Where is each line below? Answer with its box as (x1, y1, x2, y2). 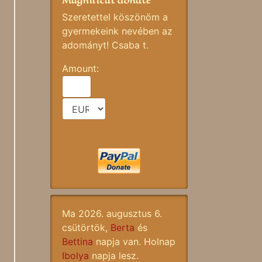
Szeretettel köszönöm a (62, 11, 168, 23)
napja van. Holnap (93, 236, 175, 247)
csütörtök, (62, 222, 111, 233)
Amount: (62, 63, 102, 74)
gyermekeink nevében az (62, 25, 173, 37)
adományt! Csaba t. (62, 39, 149, 51)
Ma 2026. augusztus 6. (62, 208, 162, 219)
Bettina (62, 236, 93, 247)
